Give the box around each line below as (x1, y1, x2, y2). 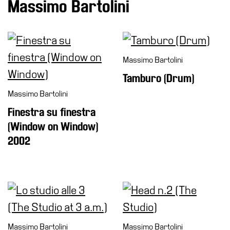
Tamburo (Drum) (123, 72, 194, 84)
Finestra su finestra (8, 106, 95, 118)
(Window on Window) (8, 121, 98, 132)
